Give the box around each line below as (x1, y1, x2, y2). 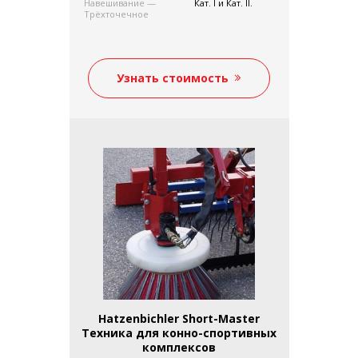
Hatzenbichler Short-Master (98, 310, 260, 326)
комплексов (142, 339, 216, 355)
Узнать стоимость (117, 70, 229, 86)
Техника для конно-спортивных (82, 324, 276, 340)
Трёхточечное (83, 7, 149, 20)
